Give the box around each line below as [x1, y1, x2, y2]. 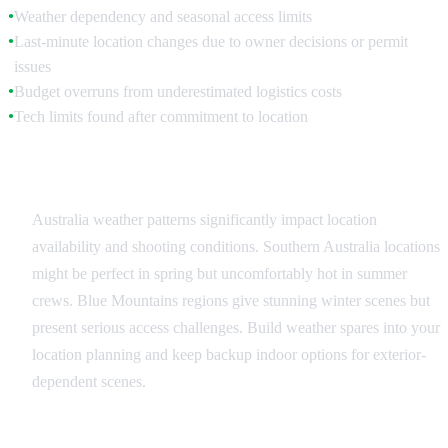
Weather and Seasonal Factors [32, 169, 257, 189]
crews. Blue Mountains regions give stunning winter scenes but [32, 291, 430, 309]
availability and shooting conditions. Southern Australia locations [32, 237, 440, 255]
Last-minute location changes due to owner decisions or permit [14, 33, 408, 51]
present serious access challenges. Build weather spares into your [32, 318, 440, 336]
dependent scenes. [32, 372, 146, 390]
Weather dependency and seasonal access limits [14, 8, 312, 26]
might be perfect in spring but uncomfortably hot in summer [32, 264, 407, 282]
